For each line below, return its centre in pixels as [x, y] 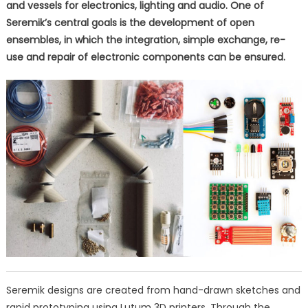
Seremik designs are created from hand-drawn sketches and [153, 290]
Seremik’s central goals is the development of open [130, 23]
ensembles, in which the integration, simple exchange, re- [145, 40]
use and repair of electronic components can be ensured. [145, 57]
